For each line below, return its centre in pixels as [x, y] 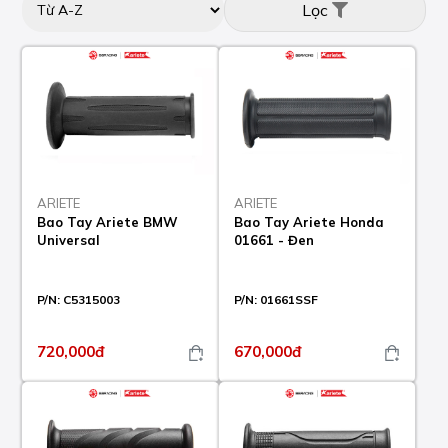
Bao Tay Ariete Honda [308, 222]
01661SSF [288, 300]
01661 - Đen [273, 240]
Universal [69, 240]
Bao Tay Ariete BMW [108, 222]
